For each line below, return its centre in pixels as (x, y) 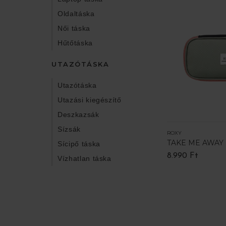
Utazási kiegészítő (90, 100)
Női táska (74, 28)
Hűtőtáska (75, 43)
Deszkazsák (78, 115)
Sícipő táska (79, 144)
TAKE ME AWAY (195, 143)
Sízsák (69, 129)
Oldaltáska (76, 14)
